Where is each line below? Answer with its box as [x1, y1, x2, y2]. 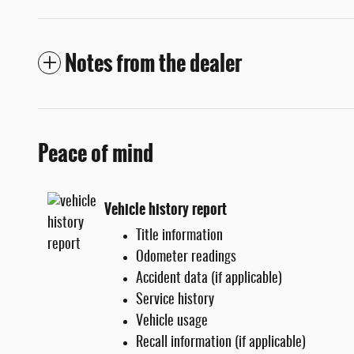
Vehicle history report [104, 198, 227, 220]
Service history [136, 293, 214, 308]
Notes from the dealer [65, 47, 242, 81]
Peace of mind [38, 137, 153, 171]
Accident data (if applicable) [136, 272, 282, 287]
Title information [136, 229, 223, 244]
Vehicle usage [136, 314, 208, 330]
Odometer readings [136, 250, 236, 265]
